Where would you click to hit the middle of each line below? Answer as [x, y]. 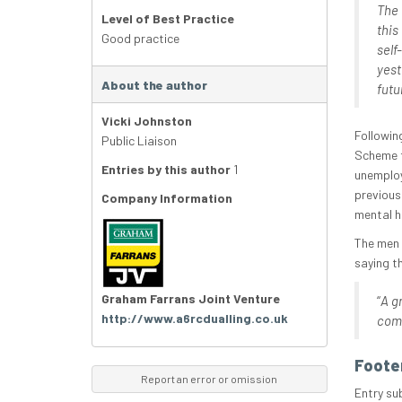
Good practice [140, 39]
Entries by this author [166, 170]
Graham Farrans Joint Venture [191, 299]
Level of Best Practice [168, 19]
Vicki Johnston [147, 121]
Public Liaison [139, 141]
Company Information [167, 198]
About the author [154, 85]
